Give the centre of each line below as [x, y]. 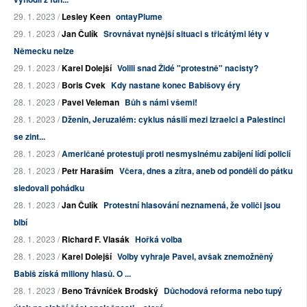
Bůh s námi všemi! [161, 102]
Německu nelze [44, 51]
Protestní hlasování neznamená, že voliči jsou [192, 205]
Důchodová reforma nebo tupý [223, 291]
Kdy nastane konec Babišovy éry [176, 85]
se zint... [29, 137]
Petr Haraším [88, 171]
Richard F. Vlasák [96, 240]
